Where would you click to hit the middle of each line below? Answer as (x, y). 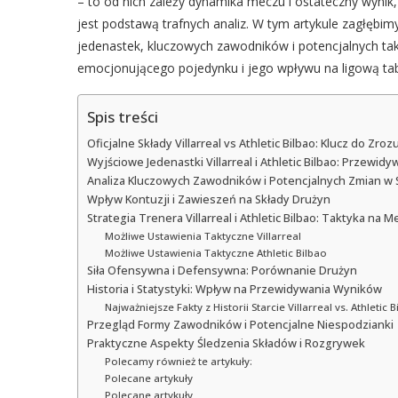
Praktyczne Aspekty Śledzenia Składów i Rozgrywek (226, 343)
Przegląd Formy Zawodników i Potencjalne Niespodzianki (240, 324)
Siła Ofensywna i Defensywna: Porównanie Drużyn (222, 270)
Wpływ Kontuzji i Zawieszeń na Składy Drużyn (209, 199)
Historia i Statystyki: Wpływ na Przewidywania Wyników (235, 289)
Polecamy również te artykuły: (178, 361)
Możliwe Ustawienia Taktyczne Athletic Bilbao (215, 252)
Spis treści (123, 117)
